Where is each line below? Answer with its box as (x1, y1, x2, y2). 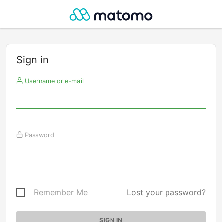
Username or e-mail (22, 77, 84, 85)
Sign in (16, 54, 49, 66)
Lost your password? (127, 187, 206, 197)
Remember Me (34, 187, 88, 197)
